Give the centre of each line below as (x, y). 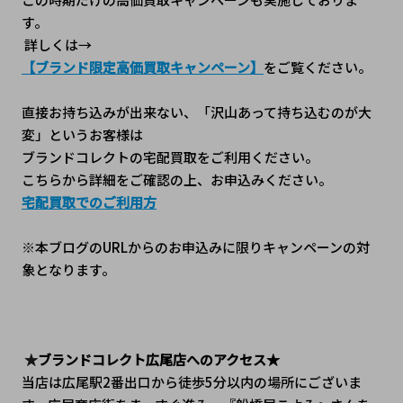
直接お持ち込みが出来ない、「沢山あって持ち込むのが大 (196, 112)
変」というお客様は (82, 134)
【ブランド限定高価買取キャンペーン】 (142, 67)
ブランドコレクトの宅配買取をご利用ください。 (170, 157)
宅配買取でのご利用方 (89, 201)
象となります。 (68, 269)
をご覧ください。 (317, 67)
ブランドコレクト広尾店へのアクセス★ (158, 359)
